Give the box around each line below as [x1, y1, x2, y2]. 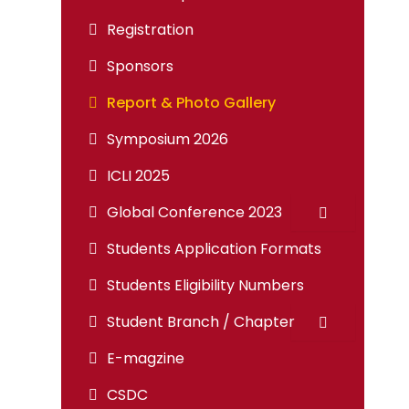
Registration [106, 19, 194, 40]
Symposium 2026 [106, 129, 228, 150]
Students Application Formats [106, 238, 321, 259]
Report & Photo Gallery [106, 92, 276, 113]
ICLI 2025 [106, 165, 170, 186]
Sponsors [106, 56, 173, 77]
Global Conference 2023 [106, 202, 282, 223]
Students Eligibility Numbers [106, 275, 304, 296]
